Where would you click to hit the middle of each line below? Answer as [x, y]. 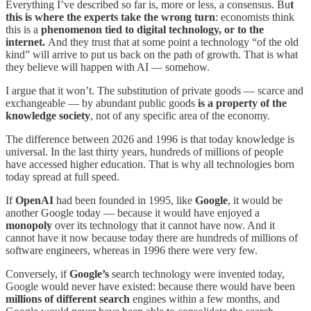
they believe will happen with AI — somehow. [108, 67]
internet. [27, 42]
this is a [23, 29]
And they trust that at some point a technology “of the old [173, 42]
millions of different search [68, 299]
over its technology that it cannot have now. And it [165, 225]
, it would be [255, 200]
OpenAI [36, 200]
